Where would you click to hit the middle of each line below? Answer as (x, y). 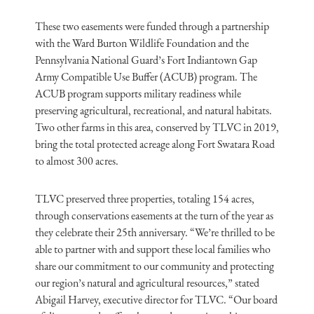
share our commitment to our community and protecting (155, 266)
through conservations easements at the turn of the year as (154, 216)
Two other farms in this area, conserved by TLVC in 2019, (157, 127)
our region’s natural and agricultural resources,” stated (147, 283)
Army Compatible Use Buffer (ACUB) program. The (146, 77)
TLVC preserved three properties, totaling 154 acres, (145, 199)
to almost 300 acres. (77, 161)
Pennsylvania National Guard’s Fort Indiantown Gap (146, 60)
